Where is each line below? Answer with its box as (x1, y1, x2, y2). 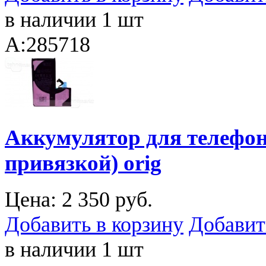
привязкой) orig (5, 151, 161, 176)
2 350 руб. (62, 187, 153, 211)
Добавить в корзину (5, 212, 183, 236)
